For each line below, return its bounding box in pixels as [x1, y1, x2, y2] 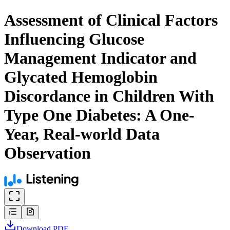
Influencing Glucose [4, 30, 144, 49]
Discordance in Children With [4, 87, 214, 106]
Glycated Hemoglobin [4, 68, 158, 87]
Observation [4, 144, 91, 163]
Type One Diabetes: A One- [4, 106, 195, 125]
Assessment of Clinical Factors [4, 11, 218, 30]
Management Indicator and [4, 49, 197, 68]
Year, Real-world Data [4, 125, 160, 144]
